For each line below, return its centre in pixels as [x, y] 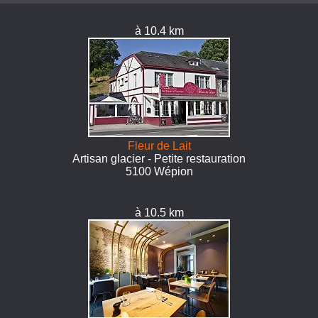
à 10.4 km [159, 31]
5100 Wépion [159, 171]
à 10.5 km [159, 213]
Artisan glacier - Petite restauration [159, 159]
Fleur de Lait [159, 146]
